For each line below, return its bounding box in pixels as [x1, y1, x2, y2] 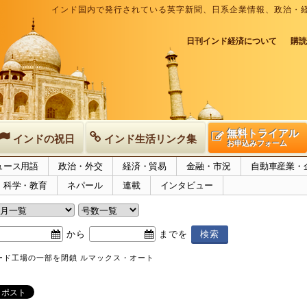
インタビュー [160, 180, 213, 191]
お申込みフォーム [227, 139, 287, 147]
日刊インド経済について [186, 36, 277, 46]
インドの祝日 [13, 133, 75, 145]
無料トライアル [227, 127, 299, 139]
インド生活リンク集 [104, 133, 197, 145]
